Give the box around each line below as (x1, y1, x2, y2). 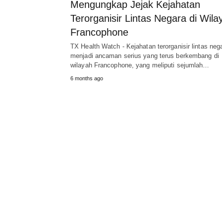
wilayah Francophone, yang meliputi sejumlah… (70, 61, 210, 69)
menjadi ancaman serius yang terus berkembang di (70, 52, 219, 59)
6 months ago (70, 75, 103, 81)
